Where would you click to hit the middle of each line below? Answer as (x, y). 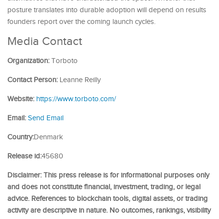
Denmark (48, 137)
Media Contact (45, 41)
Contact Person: (33, 80)
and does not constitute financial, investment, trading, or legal (104, 187)
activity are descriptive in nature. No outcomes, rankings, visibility (109, 210)
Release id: (24, 156)
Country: (21, 137)
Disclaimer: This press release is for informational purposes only (108, 175)
